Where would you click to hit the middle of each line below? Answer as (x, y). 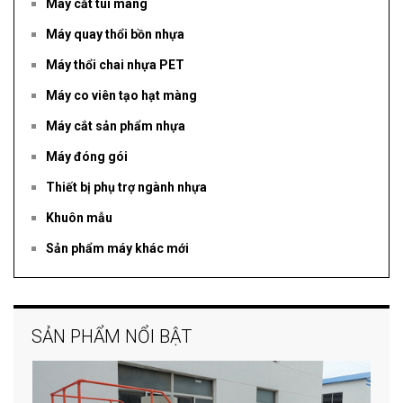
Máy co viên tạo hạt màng (121, 96)
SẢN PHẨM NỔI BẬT (112, 337)
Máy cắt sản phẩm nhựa (116, 126)
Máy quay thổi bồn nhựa (115, 35)
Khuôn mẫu (79, 218)
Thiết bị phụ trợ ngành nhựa (126, 188)
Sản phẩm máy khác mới (117, 249)
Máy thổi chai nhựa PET (115, 65)
